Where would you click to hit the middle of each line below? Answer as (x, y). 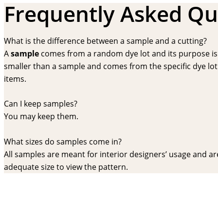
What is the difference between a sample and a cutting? (105, 41)
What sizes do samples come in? (63, 142)
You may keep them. (42, 117)
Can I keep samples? (41, 104)
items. (15, 79)
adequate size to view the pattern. (66, 167)
